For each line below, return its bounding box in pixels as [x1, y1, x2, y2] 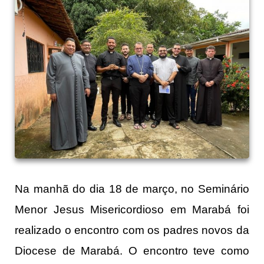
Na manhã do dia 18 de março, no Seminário [15, 183, 249, 196]
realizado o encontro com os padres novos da [15, 224, 249, 237]
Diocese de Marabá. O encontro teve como [15, 245, 249, 258]
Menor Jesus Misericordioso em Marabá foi [15, 203, 249, 216]
